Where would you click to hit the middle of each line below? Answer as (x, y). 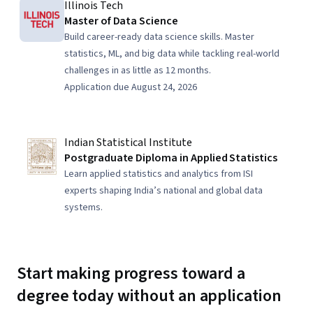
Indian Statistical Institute (128, 143)
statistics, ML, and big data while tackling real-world (172, 54)
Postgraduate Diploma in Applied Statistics (171, 158)
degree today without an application (149, 296)
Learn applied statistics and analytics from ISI (159, 174)
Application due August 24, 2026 (131, 87)
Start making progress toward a (131, 274)
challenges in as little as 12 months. (138, 71)
